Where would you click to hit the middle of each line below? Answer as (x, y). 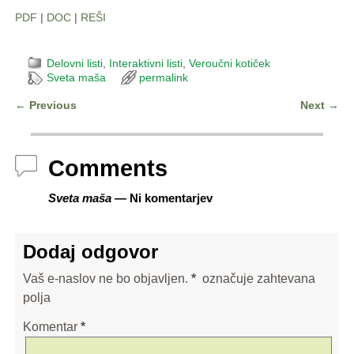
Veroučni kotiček (229, 64)
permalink (163, 78)
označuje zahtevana (257, 279)
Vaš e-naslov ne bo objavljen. (105, 279)
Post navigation (78, 121)
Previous (51, 105)
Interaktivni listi (145, 64)
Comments (107, 168)
